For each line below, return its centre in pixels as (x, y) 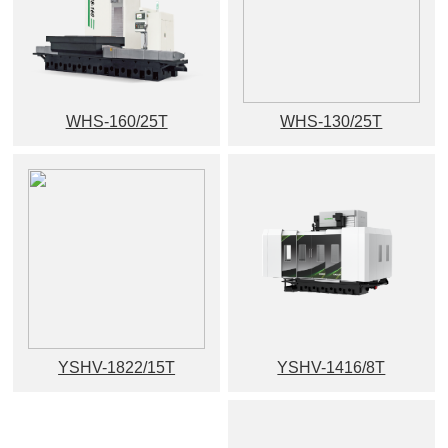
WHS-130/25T (331, 121)
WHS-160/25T (116, 121)
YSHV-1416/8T (331, 368)
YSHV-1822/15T (117, 368)
